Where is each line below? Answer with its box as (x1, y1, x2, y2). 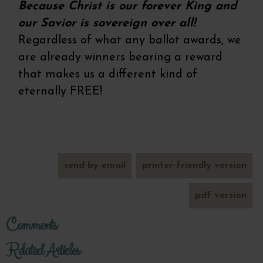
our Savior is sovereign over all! (18, 18, 200, 30)
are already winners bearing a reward (18, 52, 223, 64)
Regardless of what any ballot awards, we (18, 35, 242, 47)
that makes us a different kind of (18, 69, 198, 81)
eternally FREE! (18, 86, 106, 98)
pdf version (195, 190, 247, 200)
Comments (6, 213, 56, 237)
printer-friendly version (142, 160, 247, 170)
